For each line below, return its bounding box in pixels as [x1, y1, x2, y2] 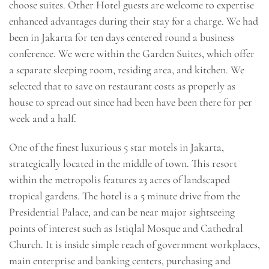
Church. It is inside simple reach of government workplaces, [9, 237, 260, 251]
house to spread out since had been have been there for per [9, 95, 252, 109]
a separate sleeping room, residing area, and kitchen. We [9, 63, 244, 77]
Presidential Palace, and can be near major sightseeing [9, 205, 235, 219]
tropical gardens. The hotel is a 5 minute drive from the [9, 189, 240, 202]
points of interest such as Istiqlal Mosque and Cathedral [9, 221, 243, 235]
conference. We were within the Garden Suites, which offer [9, 47, 255, 61]
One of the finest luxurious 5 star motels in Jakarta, [9, 140, 224, 154]
